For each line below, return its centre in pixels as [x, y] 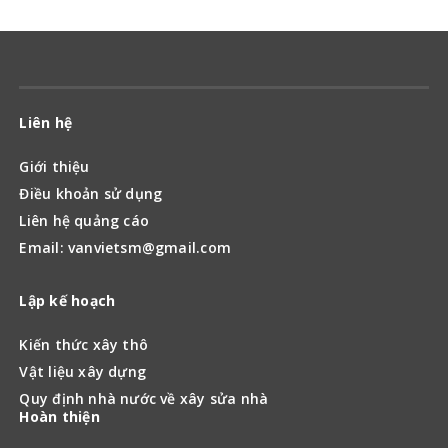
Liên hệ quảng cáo [84, 220]
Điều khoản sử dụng [91, 193]
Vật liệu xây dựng [83, 371]
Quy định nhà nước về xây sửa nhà [144, 398]
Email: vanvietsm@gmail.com [125, 247]
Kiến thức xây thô [84, 344]
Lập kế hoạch [67, 300]
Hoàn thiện [59, 416]
